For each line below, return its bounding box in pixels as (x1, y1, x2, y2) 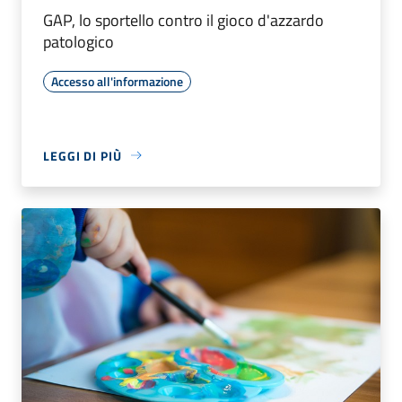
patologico (43, 29, 114, 54)
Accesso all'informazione (51, 71, 183, 91)
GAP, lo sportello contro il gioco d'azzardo (43, 7, 324, 32)
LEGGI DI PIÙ (43, 145, 122, 165)
